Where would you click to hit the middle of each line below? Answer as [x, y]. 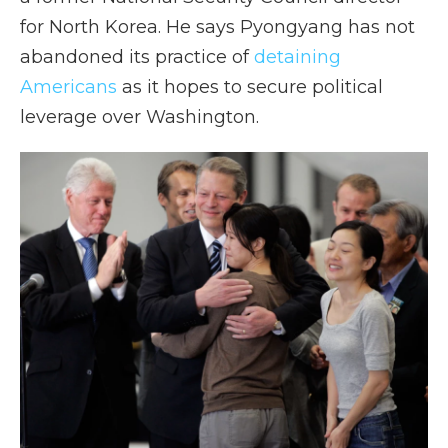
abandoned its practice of [137, 57]
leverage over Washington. [139, 117]
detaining [297, 57]
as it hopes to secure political [250, 87]
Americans [68, 87]
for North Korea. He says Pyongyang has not [217, 27]
